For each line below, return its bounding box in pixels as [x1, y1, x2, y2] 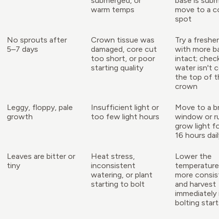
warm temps [91, 5, 134, 15]
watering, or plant [91, 170, 153, 180]
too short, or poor [91, 54, 155, 64]
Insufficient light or [91, 103, 159, 112]
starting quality [91, 63, 143, 73]
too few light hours [91, 112, 159, 122]
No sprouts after [7, 35, 67, 45]
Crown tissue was [91, 35, 154, 45]
